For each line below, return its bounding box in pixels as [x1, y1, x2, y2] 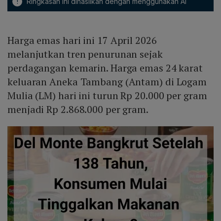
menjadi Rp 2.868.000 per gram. [7, 102, 148, 116]
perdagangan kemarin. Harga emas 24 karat [7, 61, 203, 74]
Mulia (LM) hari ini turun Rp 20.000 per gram [7, 88, 207, 102]
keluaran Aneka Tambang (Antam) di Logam [7, 74, 207, 88]
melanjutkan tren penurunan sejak [7, 47, 163, 61]
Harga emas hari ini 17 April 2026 [7, 33, 157, 47]
